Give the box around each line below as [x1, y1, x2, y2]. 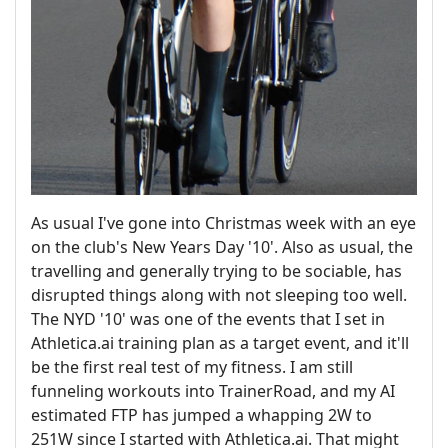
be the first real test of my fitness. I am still [31, 356, 353, 379]
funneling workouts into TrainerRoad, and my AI [31, 380, 395, 403]
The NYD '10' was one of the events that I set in [31, 308, 385, 331]
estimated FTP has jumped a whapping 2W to [31, 404, 372, 427]
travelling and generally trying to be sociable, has [31, 260, 402, 283]
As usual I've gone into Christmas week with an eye [31, 212, 416, 235]
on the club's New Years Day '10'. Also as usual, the [31, 236, 413, 259]
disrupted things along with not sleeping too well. [31, 284, 407, 307]
